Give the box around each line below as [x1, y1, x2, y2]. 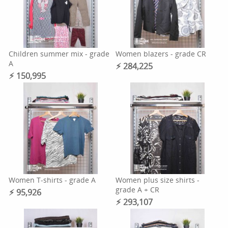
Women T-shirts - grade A [9, 175, 96, 185]
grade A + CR [115, 185, 159, 194]
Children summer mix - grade [9, 49, 110, 59]
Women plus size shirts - [115, 175, 199, 185]
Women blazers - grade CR [115, 49, 206, 59]
